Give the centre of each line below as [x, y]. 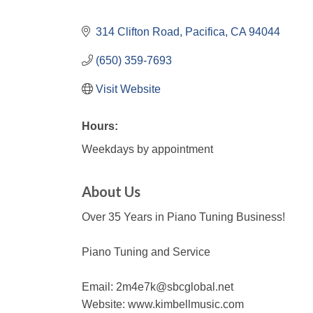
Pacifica [205, 31]
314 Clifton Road [138, 31]
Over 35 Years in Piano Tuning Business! [183, 217]
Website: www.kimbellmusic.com [163, 304]
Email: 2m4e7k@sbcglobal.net [158, 286]
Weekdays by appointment [147, 149]
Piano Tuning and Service [146, 252]
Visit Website [128, 89]
